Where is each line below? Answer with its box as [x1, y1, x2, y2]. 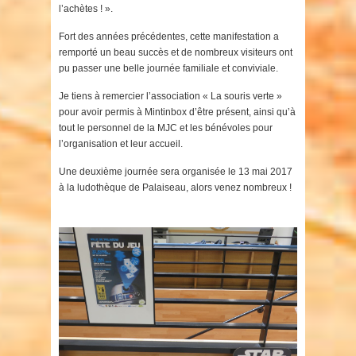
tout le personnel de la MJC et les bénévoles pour [59, 122, 273, 134]
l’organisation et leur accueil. [59, 138, 183, 150]
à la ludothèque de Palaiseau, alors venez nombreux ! [59, 182, 292, 194]
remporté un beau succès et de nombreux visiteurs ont [59, 47, 292, 59]
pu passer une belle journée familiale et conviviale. [59, 63, 278, 75]
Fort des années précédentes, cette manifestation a [59, 31, 279, 43]
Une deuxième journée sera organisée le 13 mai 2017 [59, 166, 292, 178]
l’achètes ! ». [59, 3, 113, 15]
